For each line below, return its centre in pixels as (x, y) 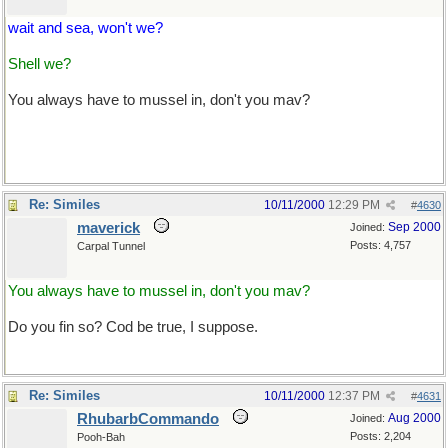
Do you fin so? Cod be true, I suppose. (133, 327)
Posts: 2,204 (380, 436)
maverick (108, 228)
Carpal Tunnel (111, 246)
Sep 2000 (414, 227)
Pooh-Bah (101, 437)
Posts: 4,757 (380, 245)
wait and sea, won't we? (85, 28)
